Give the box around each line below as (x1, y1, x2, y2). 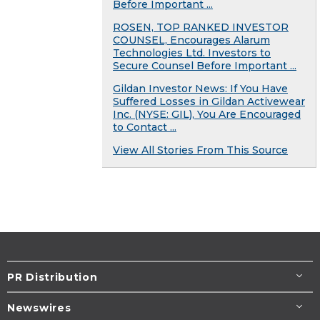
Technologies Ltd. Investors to (113, 46, 271, 59)
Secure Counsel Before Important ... (113, 59, 296, 72)
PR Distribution (7, 270, 98, 284)
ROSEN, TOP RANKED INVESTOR (113, 20, 289, 34)
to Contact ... (113, 120, 176, 134)
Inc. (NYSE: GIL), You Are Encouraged (113, 107, 301, 121)
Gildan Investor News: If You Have (113, 81, 288, 95)
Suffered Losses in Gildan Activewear (113, 94, 305, 108)
